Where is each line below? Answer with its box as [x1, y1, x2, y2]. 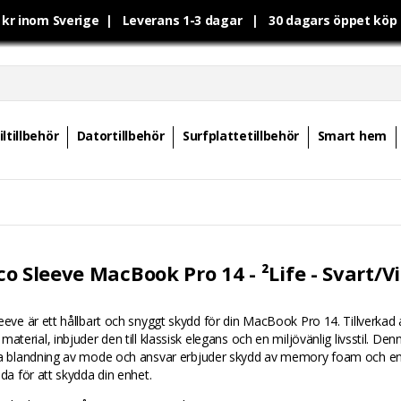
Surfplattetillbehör [182, 127, 300, 144]
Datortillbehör [76, 127, 165, 144]
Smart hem [317, 127, 387, 144]
